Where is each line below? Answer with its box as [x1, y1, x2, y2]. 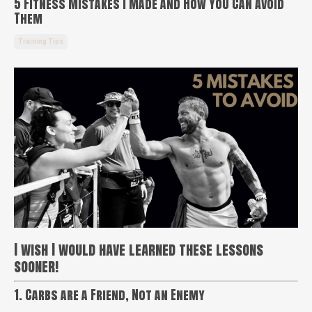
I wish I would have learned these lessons [14, 238, 263, 260]
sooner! [14, 255, 58, 277]
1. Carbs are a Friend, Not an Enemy [14, 285, 205, 304]
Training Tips [18, 38, 63, 45]
